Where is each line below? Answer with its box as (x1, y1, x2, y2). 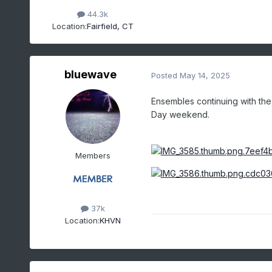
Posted (151, 70, 180, 80)
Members (75, 151, 110, 161)
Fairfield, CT (86, 21, 134, 31)
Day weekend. (151, 109, 212, 120)
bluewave (64, 68, 117, 81)
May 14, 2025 (179, 70, 230, 80)
